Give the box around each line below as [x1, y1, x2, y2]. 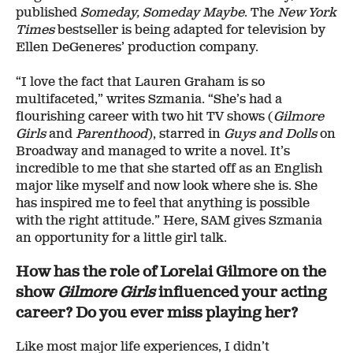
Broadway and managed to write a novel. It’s [16, 143, 290, 160]
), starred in [147, 126, 224, 143]
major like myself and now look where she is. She [16, 178, 318, 195]
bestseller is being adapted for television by [54, 22, 325, 39]
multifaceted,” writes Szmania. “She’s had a [16, 91, 282, 108]
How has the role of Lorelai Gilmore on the [16, 262, 326, 281]
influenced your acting [155, 283, 327, 301]
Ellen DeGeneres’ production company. [16, 39, 258, 56]
